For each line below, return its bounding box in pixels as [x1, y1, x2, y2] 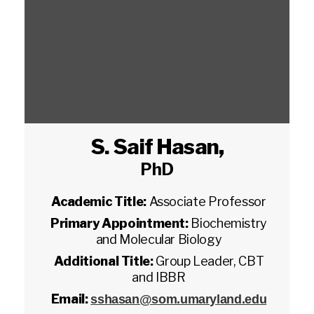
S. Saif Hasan [90, 134, 219, 159]
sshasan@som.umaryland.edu [90, 292, 267, 306]
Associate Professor [149, 194, 266, 209]
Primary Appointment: [50, 216, 191, 231]
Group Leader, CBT [156, 254, 264, 268]
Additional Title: [53, 254, 156, 268]
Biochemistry [191, 216, 268, 231]
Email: [50, 292, 91, 306]
